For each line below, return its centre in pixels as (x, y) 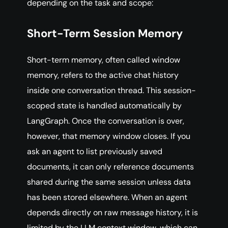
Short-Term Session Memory (105, 34)
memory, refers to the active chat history (103, 75)
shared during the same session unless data (109, 182)
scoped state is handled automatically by (104, 106)
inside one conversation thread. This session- (111, 91)
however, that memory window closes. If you (109, 136)
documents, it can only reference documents (110, 167)
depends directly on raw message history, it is (112, 213)
